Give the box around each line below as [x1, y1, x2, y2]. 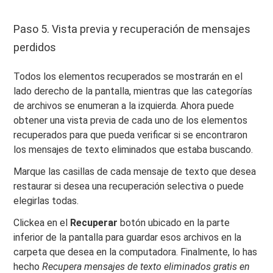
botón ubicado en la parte [118, 216, 230, 229]
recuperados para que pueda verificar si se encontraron [13, 129, 248, 141]
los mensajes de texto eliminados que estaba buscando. [13, 143, 253, 155]
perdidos [13, 40, 57, 54]
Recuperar [70, 216, 118, 229]
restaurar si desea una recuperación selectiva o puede [13, 180, 244, 192]
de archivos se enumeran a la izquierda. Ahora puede [13, 99, 235, 112]
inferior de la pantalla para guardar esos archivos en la [13, 231, 242, 243]
